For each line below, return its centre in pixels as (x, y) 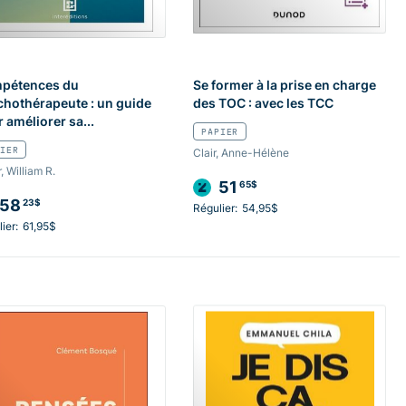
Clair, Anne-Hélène (242, 153)
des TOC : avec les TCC (264, 103)
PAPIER (220, 132)
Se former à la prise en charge (285, 85)
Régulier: (216, 208)
